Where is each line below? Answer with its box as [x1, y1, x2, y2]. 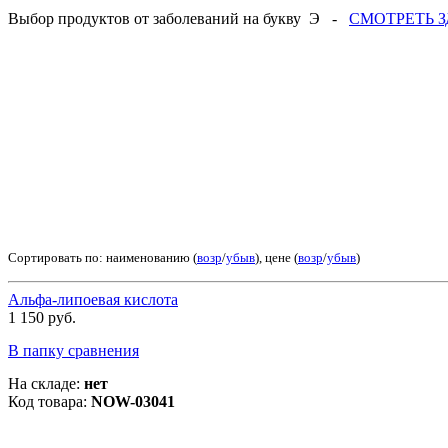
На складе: [8, 375, 84, 392]
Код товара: [8, 393, 91, 410]
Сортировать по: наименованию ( [8, 250, 197, 265]
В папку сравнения [8, 342, 139, 359]
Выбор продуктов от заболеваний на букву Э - [8, 10, 349, 27]
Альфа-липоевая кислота [8, 291, 178, 308]
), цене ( [255, 250, 298, 265]
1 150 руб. [8, 309, 76, 326]
